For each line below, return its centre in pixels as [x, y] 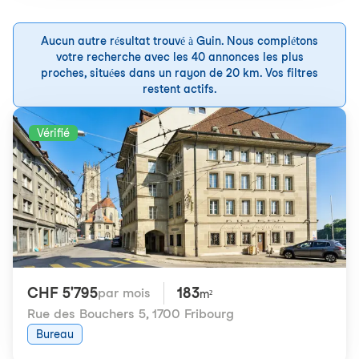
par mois [124, 293]
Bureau [55, 334]
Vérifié [53, 133]
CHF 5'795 [63, 293]
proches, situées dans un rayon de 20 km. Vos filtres [179, 73]
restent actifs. [179, 89]
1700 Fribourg [193, 314]
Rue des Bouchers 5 [87, 314]
